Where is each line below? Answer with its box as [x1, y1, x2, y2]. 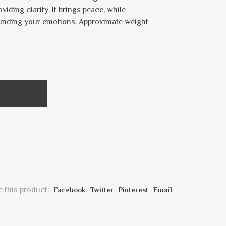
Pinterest [119, 186, 148, 194]
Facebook [54, 186, 85, 194]
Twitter [90, 186, 114, 194]
